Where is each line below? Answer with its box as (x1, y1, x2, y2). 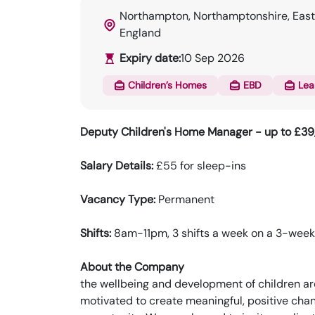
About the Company (80, 259, 187, 274)
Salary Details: (80, 158, 153, 173)
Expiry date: (120, 51, 181, 65)
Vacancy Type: (80, 192, 155, 207)
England (120, 25, 161, 40)
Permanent (155, 192, 214, 207)
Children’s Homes (128, 79, 207, 91)
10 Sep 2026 (181, 51, 245, 65)
